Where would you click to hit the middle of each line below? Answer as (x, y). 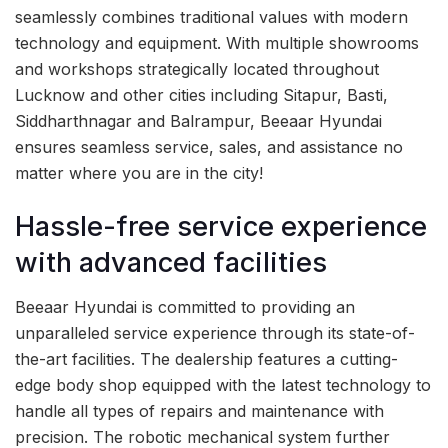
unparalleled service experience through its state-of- (215, 333)
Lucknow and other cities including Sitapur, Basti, (201, 95)
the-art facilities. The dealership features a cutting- (206, 359)
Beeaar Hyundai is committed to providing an (185, 307)
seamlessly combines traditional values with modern (211, 17)
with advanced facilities (171, 262)
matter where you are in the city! (139, 173)
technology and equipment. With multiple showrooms (217, 43)
